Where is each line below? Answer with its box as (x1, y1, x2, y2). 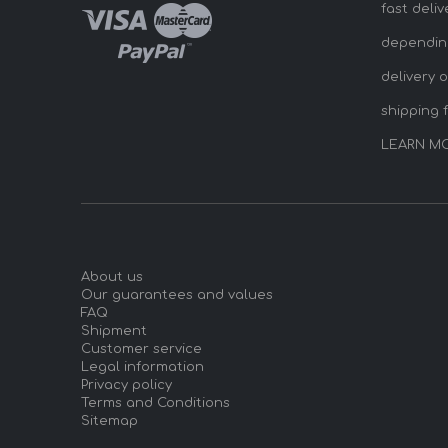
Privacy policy (80, 378, 172, 393)
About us (80, 270, 143, 285)
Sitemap (80, 414, 138, 429)
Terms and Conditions (80, 396, 230, 411)
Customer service (80, 342, 202, 357)
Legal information (80, 360, 204, 375)
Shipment (80, 324, 147, 339)
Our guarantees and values (80, 288, 273, 303)
